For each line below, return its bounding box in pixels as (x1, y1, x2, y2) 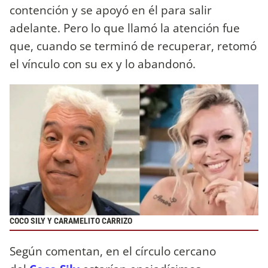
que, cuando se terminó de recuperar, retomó (10, 37, 257, 54)
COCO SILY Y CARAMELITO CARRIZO (10, 215, 132, 226)
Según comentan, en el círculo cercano (10, 242, 216, 259)
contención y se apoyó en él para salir (10, 1, 212, 18)
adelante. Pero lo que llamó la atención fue (10, 19, 240, 36)
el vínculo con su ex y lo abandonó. (10, 55, 196, 72)
